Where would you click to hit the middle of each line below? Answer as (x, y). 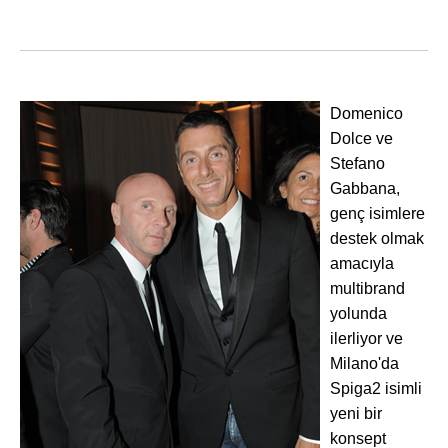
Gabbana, (365, 188)
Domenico (366, 113)
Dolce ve (361, 138)
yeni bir (356, 413)
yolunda (358, 313)
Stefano (357, 163)
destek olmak (377, 238)
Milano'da (364, 363)
